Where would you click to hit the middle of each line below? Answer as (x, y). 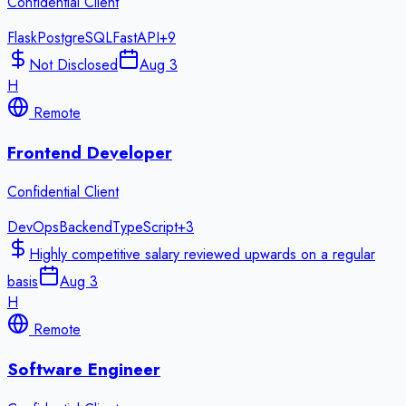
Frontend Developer (90, 152)
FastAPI (136, 37)
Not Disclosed (73, 64)
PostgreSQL (75, 37)
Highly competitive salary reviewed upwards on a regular (202, 255)
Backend (86, 227)
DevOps (33, 227)
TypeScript (145, 227)
